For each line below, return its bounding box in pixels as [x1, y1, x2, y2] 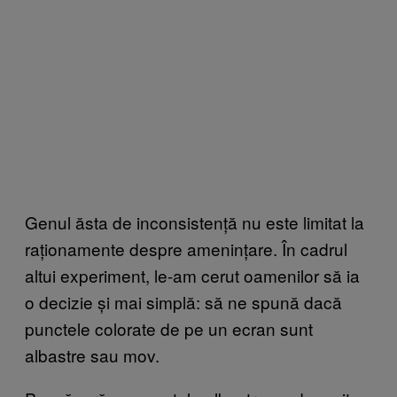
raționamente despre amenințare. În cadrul [25, 236, 347, 261]
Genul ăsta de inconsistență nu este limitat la [25, 209, 364, 234]
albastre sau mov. [25, 342, 160, 367]
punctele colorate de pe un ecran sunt [25, 315, 313, 340]
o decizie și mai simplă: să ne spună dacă [25, 289, 342, 314]
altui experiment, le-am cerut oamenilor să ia [25, 262, 360, 287]
